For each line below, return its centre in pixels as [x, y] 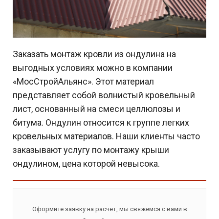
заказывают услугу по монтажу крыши [91, 150]
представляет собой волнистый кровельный [104, 95]
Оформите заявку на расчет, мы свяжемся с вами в [109, 209]
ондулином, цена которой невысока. [86, 163]
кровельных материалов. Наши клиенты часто [106, 136]
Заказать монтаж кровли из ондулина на [94, 54]
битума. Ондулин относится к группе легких [101, 122]
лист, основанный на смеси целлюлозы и [97, 109]
